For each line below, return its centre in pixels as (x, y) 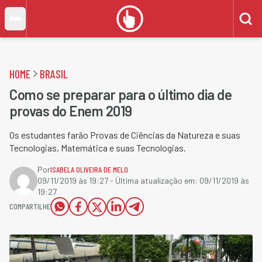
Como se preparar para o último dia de (121, 94)
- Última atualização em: (154, 180)
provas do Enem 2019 (71, 111)
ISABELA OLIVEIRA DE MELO (89, 169)
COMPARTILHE (30, 206)
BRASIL (54, 74)
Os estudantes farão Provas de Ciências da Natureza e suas (125, 135)
